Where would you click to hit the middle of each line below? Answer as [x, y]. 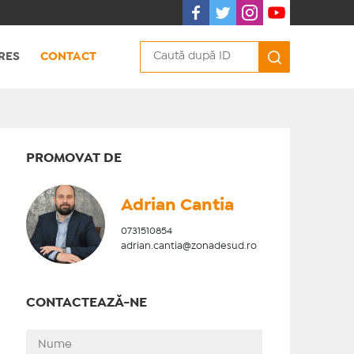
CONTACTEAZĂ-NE [86, 303]
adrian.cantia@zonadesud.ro [188, 246]
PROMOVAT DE [73, 158]
